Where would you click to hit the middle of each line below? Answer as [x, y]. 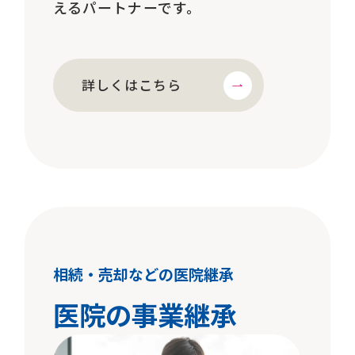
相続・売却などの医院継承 [143, 275]
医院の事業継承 [144, 315]
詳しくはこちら [132, 84]
